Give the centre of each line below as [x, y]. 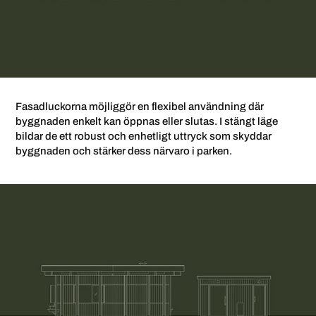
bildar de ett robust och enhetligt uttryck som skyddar [144, 136]
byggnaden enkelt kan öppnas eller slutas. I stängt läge [147, 121]
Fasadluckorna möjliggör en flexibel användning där [140, 106]
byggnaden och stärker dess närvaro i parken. [124, 151]
